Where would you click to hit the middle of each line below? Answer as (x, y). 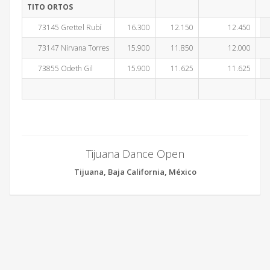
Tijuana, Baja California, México (135, 172)
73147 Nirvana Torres (68, 48)
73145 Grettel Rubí (64, 27)
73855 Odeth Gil (60, 68)
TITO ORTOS (50, 7)
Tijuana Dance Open (135, 154)
